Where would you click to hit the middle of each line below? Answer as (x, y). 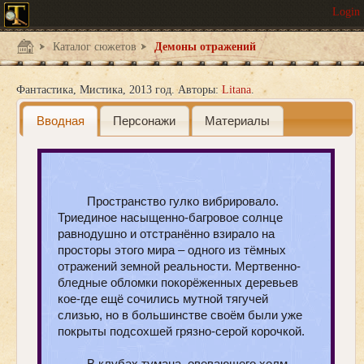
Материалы (238, 120)
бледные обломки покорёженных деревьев (178, 282)
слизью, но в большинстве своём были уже (180, 314)
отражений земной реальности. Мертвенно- (179, 266)
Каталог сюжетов (93, 47)
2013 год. (152, 90)
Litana (236, 90)
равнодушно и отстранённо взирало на (166, 233)
